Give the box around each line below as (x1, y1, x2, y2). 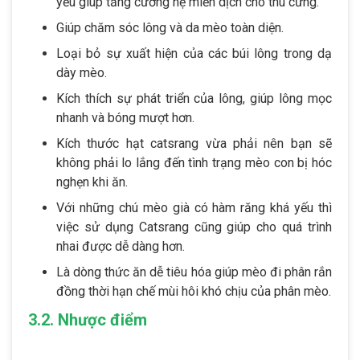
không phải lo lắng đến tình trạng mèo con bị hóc (56, 154, 332, 170)
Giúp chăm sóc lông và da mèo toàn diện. (56, 19, 284, 35)
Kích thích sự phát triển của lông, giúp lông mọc (56, 90, 332, 106)
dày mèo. (56, 64, 107, 80)
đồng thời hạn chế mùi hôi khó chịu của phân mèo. (56, 283, 331, 299)
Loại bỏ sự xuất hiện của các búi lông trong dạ (56, 45, 332, 61)
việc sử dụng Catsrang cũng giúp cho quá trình (56, 219, 332, 235)
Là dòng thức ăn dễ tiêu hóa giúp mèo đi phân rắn (56, 264, 332, 280)
